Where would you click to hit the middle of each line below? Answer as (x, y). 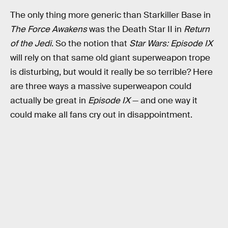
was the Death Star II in (135, 29)
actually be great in (49, 100)
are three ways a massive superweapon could (101, 86)
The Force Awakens (49, 29)
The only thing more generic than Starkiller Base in (110, 15)
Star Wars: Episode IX (171, 43)
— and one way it (164, 100)
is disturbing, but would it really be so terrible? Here (111, 72)
